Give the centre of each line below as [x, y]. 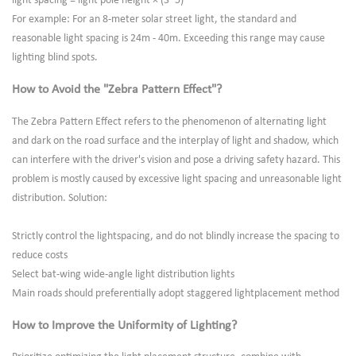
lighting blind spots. [55, 57]
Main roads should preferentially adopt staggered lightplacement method [176, 293]
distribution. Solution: [60, 198]
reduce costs [40, 255]
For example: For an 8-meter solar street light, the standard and [154, 19]
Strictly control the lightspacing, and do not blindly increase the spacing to [176, 236]
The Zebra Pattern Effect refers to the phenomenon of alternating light [169, 122]
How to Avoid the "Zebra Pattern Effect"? [117, 90]
